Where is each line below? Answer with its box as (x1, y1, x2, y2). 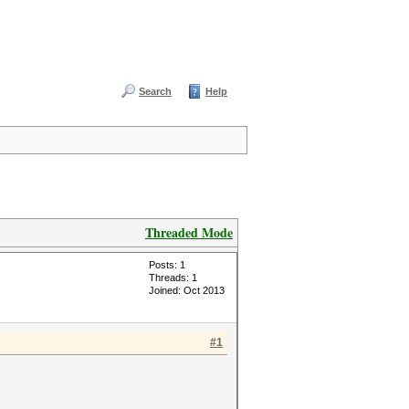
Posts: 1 (149, 259, 185, 270)
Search (139, 86, 172, 97)
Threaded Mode (145, 223, 233, 242)
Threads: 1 (149, 272, 197, 283)
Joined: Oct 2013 (149, 285, 225, 296)
